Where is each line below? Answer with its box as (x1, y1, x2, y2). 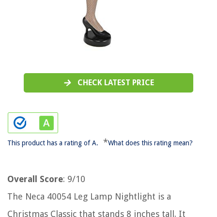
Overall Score (7, 173, 63, 184)
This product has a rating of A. (7, 139, 98, 147)
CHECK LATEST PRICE (77, 77, 154, 87)
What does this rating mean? (108, 139, 193, 147)
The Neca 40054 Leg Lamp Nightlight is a (7, 191, 171, 201)
